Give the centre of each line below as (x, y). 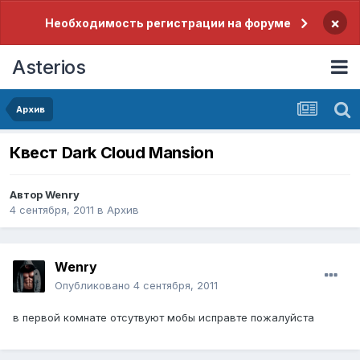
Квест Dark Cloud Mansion (112, 153)
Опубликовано (94, 286)
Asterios (49, 67)
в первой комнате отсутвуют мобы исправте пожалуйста (164, 318)
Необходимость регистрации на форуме (168, 23)
